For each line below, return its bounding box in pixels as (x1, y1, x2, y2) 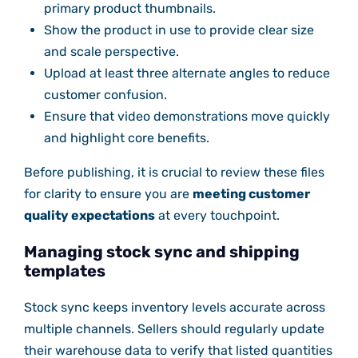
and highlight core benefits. (43, 130, 209, 146)
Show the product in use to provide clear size (43, 22, 314, 38)
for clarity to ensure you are (23, 186, 193, 202)
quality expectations (23, 208, 155, 224)
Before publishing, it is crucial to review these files (23, 165, 324, 181)
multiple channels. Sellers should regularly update (23, 321, 324, 337)
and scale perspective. (43, 44, 179, 60)
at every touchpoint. (154, 208, 280, 224)
